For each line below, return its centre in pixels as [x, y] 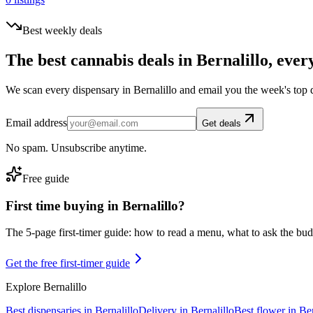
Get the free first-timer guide [68, 263]
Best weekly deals [62, 31]
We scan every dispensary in [70, 90]
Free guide [46, 179]
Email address [36, 123]
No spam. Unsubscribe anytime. [76, 148]
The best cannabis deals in [101, 60]
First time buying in [64, 205]
